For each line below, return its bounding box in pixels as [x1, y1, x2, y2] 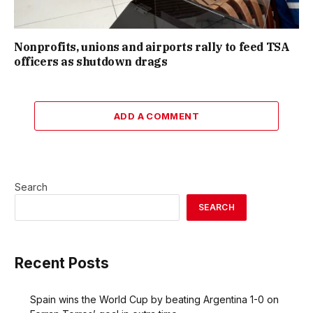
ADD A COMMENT [113, 110, 200, 122]
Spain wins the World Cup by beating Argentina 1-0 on [30, 293, 279, 305]
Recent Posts [15, 254, 109, 272]
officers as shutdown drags [14, 54, 168, 69]
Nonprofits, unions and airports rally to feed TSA [14, 40, 290, 54]
